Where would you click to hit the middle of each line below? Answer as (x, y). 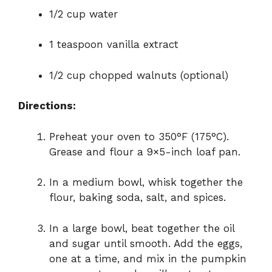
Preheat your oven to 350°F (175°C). (139, 136)
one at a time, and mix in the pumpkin (148, 258)
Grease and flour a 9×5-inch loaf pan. (145, 151)
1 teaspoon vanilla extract (114, 45)
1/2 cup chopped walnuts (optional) (139, 75)
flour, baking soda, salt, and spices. (138, 198)
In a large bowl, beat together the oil (142, 228)
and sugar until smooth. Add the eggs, (146, 243)
